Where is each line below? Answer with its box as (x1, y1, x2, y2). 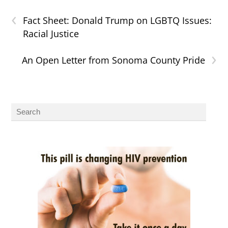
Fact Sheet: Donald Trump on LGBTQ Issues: (23, 14, 212, 26)
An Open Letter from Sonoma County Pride (21, 53, 205, 66)
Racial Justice (23, 27, 79, 40)
